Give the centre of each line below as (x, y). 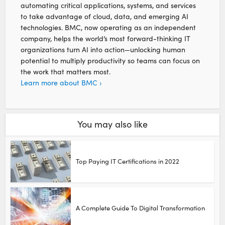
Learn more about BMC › (61, 82)
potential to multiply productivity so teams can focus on (110, 60)
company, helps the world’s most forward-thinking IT (106, 38)
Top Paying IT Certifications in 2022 (128, 161)
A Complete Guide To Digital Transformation (141, 208)
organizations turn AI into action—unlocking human (103, 49)
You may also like (113, 124)
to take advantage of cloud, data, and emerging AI (105, 16)
